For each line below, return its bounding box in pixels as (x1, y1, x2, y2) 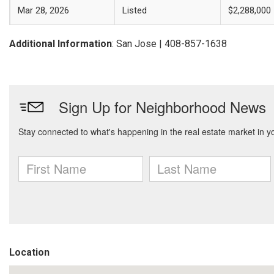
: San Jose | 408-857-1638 (112, 38, 227, 50)
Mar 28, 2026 (18, 5, 69, 16)
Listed (122, 5, 147, 16)
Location (9, 246, 50, 258)
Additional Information (9, 38, 112, 50)
